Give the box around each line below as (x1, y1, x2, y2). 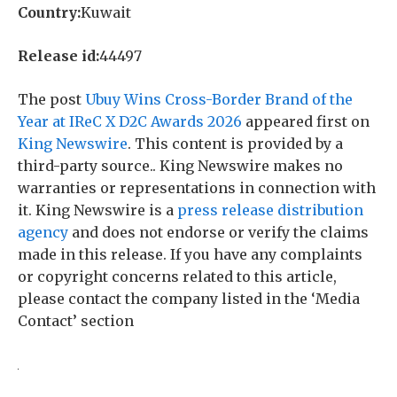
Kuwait (81, 3, 131, 21)
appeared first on (242, 112, 370, 130)
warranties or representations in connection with (18, 178, 376, 197)
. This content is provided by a (128, 134, 343, 152)
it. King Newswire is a (18, 200, 177, 219)
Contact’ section (18, 311, 134, 330)
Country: (18, 3, 81, 21)
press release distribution (177, 200, 363, 219)
